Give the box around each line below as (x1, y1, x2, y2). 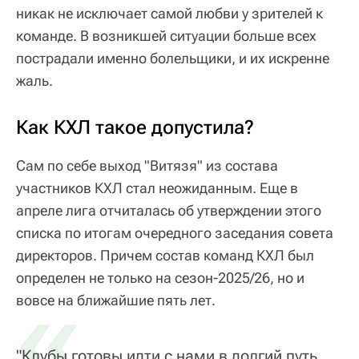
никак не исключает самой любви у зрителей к (16, 4, 323, 22)
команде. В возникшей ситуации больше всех (16, 26, 317, 44)
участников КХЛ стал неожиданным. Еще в (16, 179, 298, 196)
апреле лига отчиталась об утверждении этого (16, 201, 321, 219)
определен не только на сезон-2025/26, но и (16, 268, 305, 286)
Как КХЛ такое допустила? (16, 115, 254, 139)
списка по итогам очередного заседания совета (16, 224, 333, 241)
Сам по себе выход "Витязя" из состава (16, 156, 278, 174)
